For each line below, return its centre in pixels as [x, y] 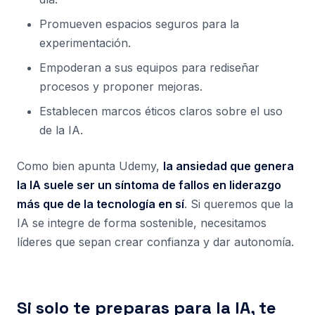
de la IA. [61, 130]
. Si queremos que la [239, 204]
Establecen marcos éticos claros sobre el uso [161, 111]
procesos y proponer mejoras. [121, 86]
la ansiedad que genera [229, 166]
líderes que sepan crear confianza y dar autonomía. [155, 242]
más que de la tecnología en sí [101, 204]
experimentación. [85, 43]
